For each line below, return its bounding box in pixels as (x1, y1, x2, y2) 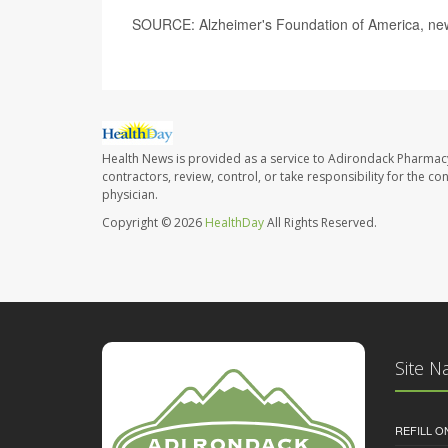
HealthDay (205, 213, 264, 231)
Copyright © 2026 (102, 213, 205, 231)
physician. (102, 185, 158, 203)
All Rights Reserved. (264, 213, 377, 231)
